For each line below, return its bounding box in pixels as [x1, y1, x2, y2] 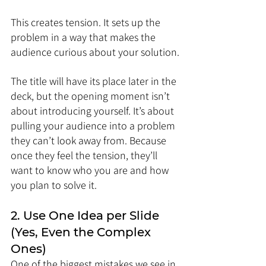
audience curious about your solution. [11, 45, 179, 59]
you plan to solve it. [11, 178, 97, 192]
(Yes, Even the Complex [11, 225, 154, 239]
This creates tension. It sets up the [11, 15, 163, 29]
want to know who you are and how [11, 163, 171, 177]
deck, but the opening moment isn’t [11, 89, 172, 103]
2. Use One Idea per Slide [11, 208, 162, 223]
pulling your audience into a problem [11, 119, 178, 132]
